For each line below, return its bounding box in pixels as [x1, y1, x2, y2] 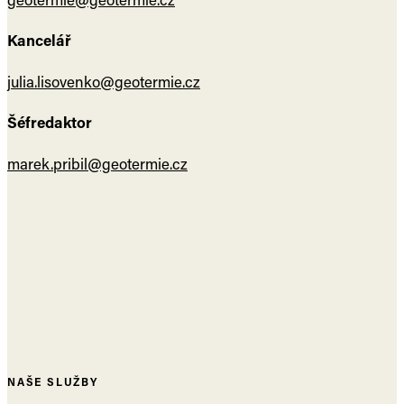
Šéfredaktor [7, 112, 92, 133]
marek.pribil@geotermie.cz [7, 153, 188, 174]
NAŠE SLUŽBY [7, 374, 98, 390]
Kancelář [7, 30, 71, 51]
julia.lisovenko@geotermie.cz [7, 71, 200, 92]
